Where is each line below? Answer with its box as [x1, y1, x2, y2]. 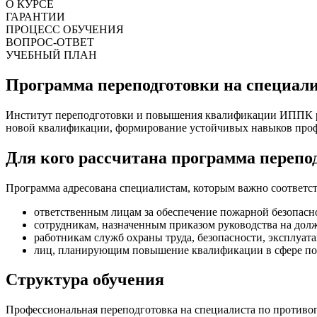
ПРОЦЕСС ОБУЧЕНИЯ [6, 23, 124, 35]
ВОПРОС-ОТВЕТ [6, 35, 94, 48]
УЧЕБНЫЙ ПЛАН [6, 48, 97, 61]
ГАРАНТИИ [6, 10, 65, 23]
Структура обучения [6, 270, 164, 289]
